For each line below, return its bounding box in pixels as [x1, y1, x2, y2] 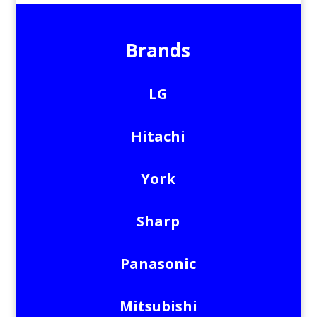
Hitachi [131, 127, 186, 146]
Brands [126, 38, 191, 63]
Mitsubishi [119, 296, 197, 316]
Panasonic [120, 254, 197, 273]
